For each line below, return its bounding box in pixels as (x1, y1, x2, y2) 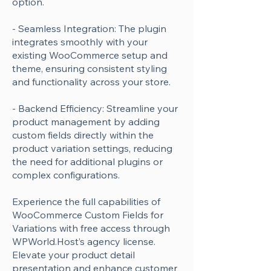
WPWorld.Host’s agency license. (12, 235, 155, 247)
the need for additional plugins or (12, 155, 163, 168)
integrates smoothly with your (12, 36, 148, 48)
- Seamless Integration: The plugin (12, 22, 166, 34)
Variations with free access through (12, 222, 170, 234)
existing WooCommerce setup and (12, 49, 168, 61)
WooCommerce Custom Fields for (12, 209, 163, 221)
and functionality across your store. (12, 76, 171, 88)
